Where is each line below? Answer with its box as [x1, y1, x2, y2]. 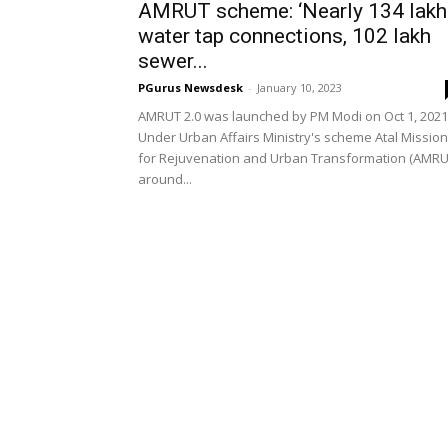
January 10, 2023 [257, 80, 342, 95]
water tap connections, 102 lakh [138, 24, 431, 48]
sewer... [138, 49, 208, 73]
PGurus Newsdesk [138, 80, 243, 95]
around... [138, 170, 192, 188]
